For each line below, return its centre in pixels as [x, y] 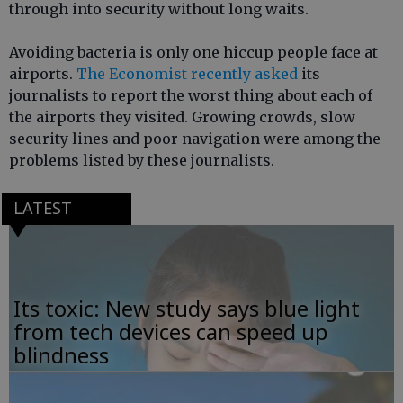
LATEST [42, 208]
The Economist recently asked [187, 74]
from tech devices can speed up [171, 331]
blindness [61, 354]
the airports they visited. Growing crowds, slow [182, 117]
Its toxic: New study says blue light [187, 308]
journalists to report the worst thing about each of [191, 96]
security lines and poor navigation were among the [195, 139]
